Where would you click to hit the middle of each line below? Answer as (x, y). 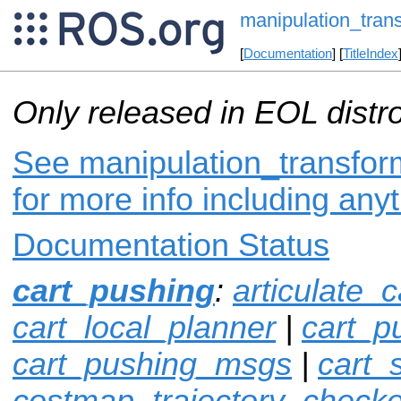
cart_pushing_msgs (152, 364)
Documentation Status (171, 245)
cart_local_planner (144, 327)
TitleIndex (370, 54)
